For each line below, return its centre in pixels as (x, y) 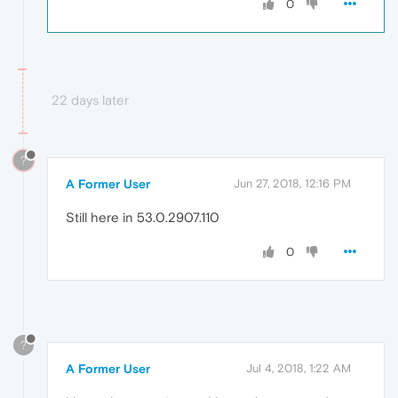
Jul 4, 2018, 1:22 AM (298, 369)
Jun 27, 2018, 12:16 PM (292, 184)
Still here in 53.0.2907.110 (143, 218)
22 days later (90, 99)
